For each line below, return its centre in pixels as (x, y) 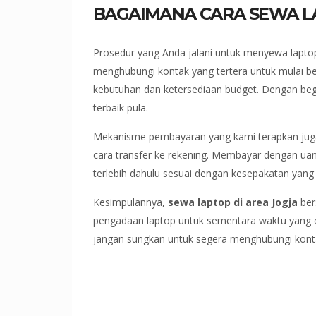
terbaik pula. (121, 108)
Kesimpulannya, (130, 202)
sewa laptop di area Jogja (233, 202)
